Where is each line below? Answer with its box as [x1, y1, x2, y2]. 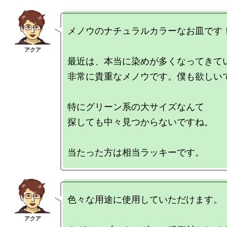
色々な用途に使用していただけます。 [67, 194, 222, 205]
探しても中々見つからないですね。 [67, 116, 213, 127]
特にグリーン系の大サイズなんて [67, 101, 204, 112]
